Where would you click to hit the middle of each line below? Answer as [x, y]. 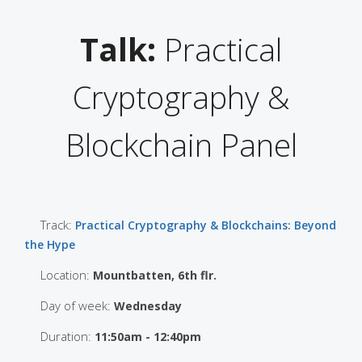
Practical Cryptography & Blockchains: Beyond [206, 225]
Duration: [67, 336]
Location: [67, 274]
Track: [58, 224]
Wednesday [148, 305]
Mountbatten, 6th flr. [155, 275]
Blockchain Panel [181, 144]
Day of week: [77, 305]
